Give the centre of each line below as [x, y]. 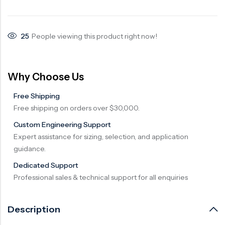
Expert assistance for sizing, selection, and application [101, 137]
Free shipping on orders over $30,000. [77, 108]
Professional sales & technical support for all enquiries [101, 177]
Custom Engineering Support [62, 125]
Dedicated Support [46, 165]
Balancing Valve [36, 52]
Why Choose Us [46, 77]
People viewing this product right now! [94, 36]
